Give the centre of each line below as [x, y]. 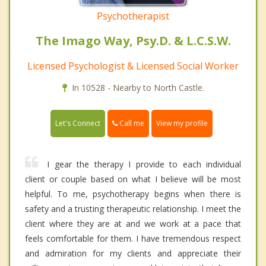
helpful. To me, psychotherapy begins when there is [133, 194]
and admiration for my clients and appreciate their [133, 254]
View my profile [182, 123]
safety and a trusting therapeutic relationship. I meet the [133, 209]
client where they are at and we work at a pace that [133, 224]
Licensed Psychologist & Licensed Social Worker [133, 66]
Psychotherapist [133, 16]
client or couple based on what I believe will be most [133, 179]
